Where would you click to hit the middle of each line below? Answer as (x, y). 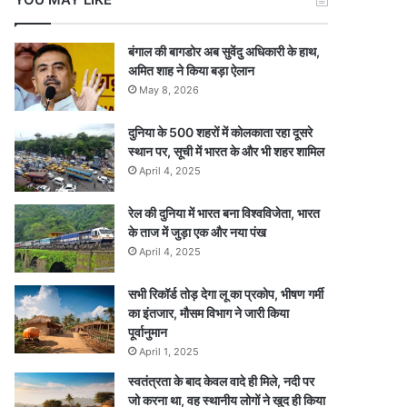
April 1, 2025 (169, 352)
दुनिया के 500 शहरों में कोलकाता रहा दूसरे (221, 132)
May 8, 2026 (169, 90)
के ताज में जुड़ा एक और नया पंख (198, 232)
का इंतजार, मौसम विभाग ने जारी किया (209, 313)
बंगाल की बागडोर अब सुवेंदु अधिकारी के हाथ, (224, 51)
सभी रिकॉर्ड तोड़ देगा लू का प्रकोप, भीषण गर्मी (226, 294)
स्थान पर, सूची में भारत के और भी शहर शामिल (227, 151)
